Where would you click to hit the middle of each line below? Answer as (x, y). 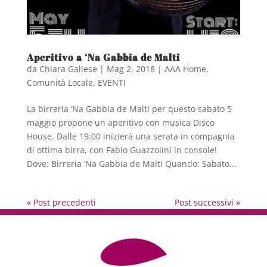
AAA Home (185, 69)
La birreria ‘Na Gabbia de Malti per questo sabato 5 (129, 109)
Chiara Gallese (68, 69)
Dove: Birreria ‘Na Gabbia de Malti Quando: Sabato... (131, 164)
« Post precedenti (61, 203)
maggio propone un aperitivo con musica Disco (120, 123)
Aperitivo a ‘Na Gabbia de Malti (103, 58)
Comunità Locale (60, 83)
